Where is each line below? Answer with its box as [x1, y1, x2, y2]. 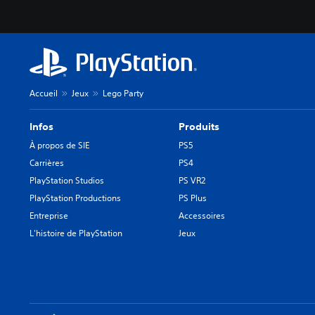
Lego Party [103, 86, 143, 99]
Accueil [30, 86, 58, 99]
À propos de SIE [30, 139, 89, 151]
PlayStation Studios [30, 174, 104, 186]
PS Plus [179, 191, 207, 204]
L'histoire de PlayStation [30, 226, 122, 239]
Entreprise [30, 209, 68, 221]
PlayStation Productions [30, 191, 121, 204]
